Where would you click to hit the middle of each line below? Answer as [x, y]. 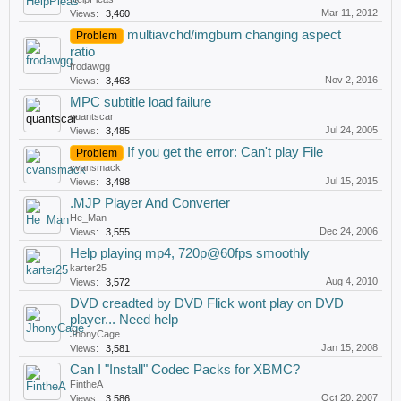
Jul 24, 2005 [351, 130]
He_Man [88, 218]
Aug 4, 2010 [352, 281]
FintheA [86, 384]
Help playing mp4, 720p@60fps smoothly [190, 253]
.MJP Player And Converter [150, 203]
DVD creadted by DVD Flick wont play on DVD [207, 303]
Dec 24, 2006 [349, 231]
